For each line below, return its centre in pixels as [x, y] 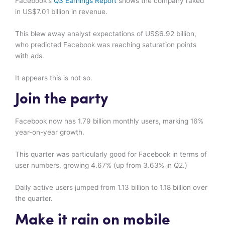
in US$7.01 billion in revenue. [61, 11]
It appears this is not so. [54, 78]
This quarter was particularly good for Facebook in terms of [111, 154]
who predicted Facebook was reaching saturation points [106, 44]
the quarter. [34, 199]
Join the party [62, 99]
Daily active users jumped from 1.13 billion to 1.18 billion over [111, 188]
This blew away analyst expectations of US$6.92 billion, [106, 33]
